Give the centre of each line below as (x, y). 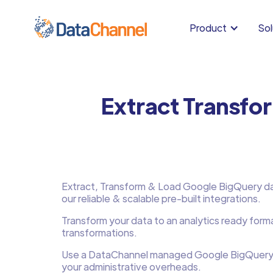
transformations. (99, 232)
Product (208, 28)
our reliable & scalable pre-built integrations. (161, 198)
